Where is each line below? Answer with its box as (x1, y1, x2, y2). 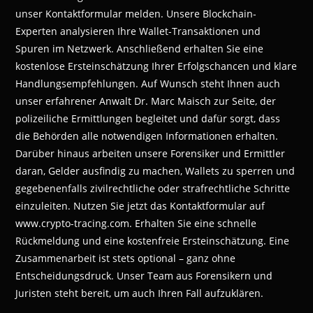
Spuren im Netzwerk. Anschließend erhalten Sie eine (15, 42, 264, 56)
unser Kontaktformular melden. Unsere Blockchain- (15, 7, 257, 21)
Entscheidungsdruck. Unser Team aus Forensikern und (15, 269, 273, 283)
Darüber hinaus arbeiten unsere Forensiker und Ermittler (15, 147, 286, 161)
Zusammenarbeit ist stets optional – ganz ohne (15, 252, 236, 265)
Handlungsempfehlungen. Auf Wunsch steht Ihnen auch (15, 77, 281, 91)
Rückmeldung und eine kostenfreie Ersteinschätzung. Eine (15, 234, 290, 248)
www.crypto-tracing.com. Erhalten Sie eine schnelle (15, 217, 257, 231)
